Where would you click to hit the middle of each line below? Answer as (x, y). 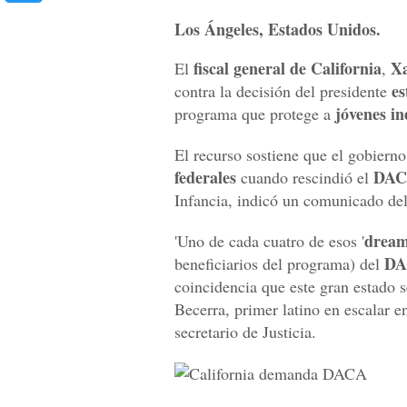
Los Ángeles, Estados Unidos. (278, 30)
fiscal (211, 69)
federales (205, 178)
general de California (308, 69)
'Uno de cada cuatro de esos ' (269, 241)
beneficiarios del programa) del (277, 264)
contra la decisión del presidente (283, 91)
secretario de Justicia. (245, 332)
